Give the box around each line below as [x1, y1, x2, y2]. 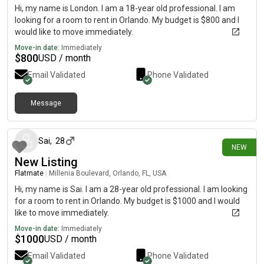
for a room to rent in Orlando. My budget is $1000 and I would [15, 196, 240, 206]
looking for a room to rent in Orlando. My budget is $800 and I [15, 15, 239, 25]
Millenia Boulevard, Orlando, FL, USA [49, 169, 166, 177]
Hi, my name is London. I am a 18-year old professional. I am [15, 4, 235, 13]
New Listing [15, 155, 78, 169]
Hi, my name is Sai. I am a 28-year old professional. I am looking [15, 184, 247, 194]
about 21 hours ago [189, 109, 252, 117]
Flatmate [15, 169, 44, 177]
